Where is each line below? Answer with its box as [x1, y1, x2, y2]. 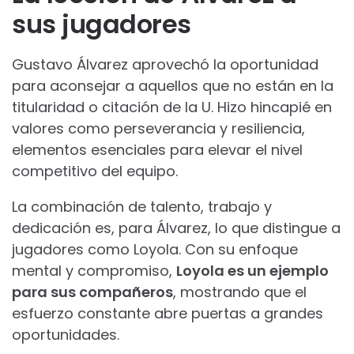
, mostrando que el [173, 281, 307, 302]
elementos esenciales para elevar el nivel [12, 139, 303, 160]
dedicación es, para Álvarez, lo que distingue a [12, 217, 341, 238]
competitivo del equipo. [12, 160, 178, 181]
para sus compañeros [12, 281, 173, 302]
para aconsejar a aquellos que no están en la [12, 75, 333, 96]
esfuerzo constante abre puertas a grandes [12, 303, 323, 323]
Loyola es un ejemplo [176, 260, 329, 281]
